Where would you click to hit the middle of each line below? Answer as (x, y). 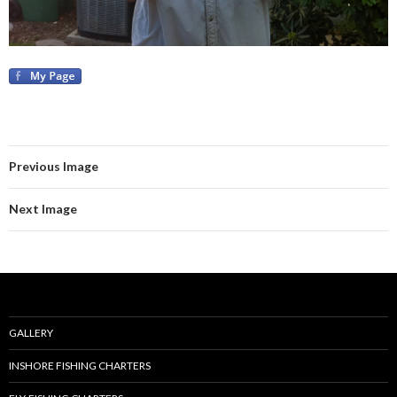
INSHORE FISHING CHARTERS (80, 366)
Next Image (43, 209)
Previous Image (54, 167)
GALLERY (31, 333)
